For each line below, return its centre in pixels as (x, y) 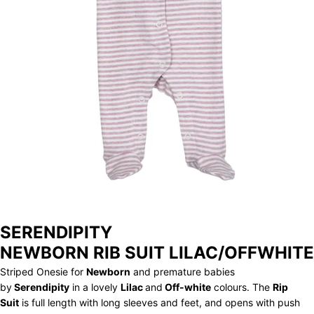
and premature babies (183, 272)
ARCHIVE (30, 60)
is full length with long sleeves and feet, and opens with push (159, 303)
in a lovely (95, 287)
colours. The (242, 287)
